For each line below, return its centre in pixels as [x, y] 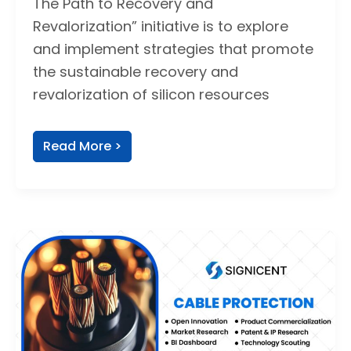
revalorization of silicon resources [151, 95]
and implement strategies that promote [173, 49]
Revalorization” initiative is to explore [160, 27]
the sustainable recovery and [135, 72]
